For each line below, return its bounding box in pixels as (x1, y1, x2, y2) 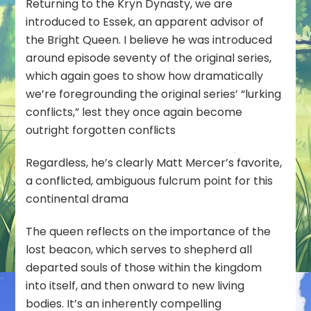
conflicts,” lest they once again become (26, 103, 243, 120)
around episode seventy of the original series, (26, 49, 272, 66)
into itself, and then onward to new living (26, 277, 245, 294)
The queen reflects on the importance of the (26, 223, 271, 239)
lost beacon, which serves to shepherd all (26, 241, 253, 258)
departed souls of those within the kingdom (26, 259, 262, 276)
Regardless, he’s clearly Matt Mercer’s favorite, (26, 154, 283, 171)
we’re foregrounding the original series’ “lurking (26, 85, 282, 102)
